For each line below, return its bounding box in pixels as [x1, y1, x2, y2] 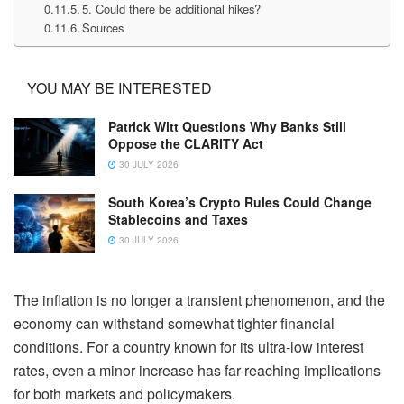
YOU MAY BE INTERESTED [27, 77, 212, 98]
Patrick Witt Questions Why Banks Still [108, 116, 346, 135]
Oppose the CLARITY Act [108, 133, 263, 152]
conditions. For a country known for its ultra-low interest [14, 335, 363, 357]
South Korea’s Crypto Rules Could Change [108, 193, 372, 212]
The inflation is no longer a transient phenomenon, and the [14, 289, 385, 310]
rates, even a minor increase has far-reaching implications [14, 359, 381, 381]
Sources [82, 18, 124, 36]
